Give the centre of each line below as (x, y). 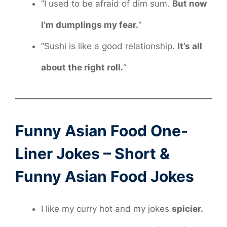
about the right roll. (82, 67)
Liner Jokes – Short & (92, 153)
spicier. (187, 209)
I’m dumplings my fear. (90, 25)
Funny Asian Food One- (102, 130)
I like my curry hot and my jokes (106, 209)
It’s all (190, 46)
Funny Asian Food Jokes (105, 176)
